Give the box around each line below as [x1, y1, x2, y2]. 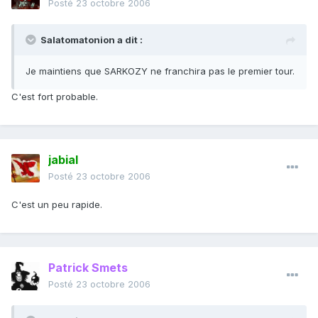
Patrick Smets [48, 261, 128, 275]
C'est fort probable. [11, 91, 98, 103]
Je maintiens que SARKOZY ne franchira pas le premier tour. [26, 65, 295, 77]
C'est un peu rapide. [11, 199, 102, 211]
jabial [48, 153, 78, 168]
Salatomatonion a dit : [40, 34, 143, 46]
